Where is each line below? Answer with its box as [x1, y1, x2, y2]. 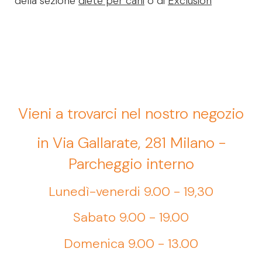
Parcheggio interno [68, 154, 194, 174]
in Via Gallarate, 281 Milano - [36, 133, 226, 153]
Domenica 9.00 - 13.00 [64, 235, 198, 252]
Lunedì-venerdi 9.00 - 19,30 [49, 182, 213, 200]
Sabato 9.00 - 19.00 [73, 209, 189, 226]
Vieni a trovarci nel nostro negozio [18, 103, 244, 123]
